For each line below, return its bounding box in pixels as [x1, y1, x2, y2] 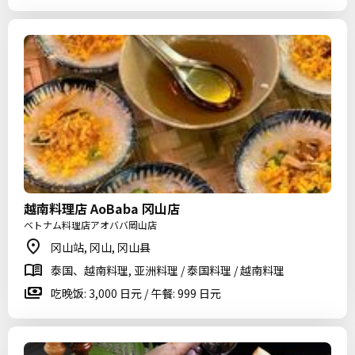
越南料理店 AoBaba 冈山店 [24, 199, 180, 218]
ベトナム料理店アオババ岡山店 [24, 218, 157, 231]
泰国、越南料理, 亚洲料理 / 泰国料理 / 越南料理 [51, 262, 284, 278]
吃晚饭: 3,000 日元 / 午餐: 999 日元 [51, 285, 221, 301]
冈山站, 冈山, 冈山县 [51, 239, 151, 255]
